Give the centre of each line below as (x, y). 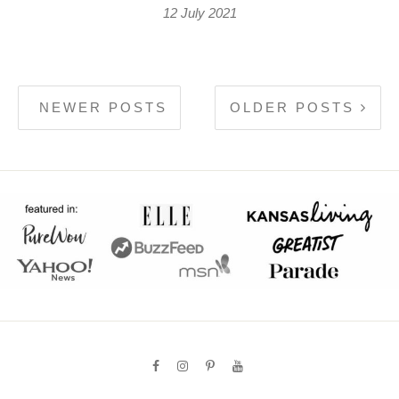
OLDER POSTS (295, 108)
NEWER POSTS (100, 108)
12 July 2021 (199, 13)
